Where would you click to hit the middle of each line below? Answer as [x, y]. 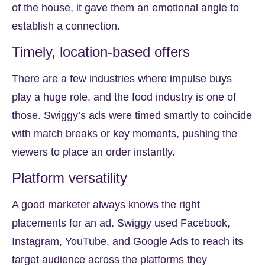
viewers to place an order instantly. [93, 152]
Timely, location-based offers [101, 51]
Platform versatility [70, 178]
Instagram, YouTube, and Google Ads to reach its [127, 242]
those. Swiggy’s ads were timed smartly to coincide [132, 115]
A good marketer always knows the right [106, 205]
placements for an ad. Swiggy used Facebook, [121, 223]
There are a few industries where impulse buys [122, 78]
